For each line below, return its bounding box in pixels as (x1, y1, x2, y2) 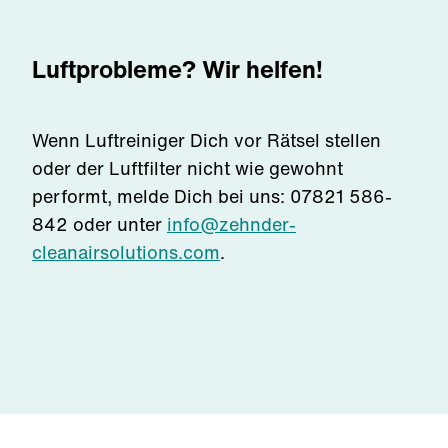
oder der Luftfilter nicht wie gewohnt (32, 155, 343, 181)
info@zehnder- (167, 211, 296, 237)
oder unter (73, 211, 167, 237)
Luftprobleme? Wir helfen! (32, 51, 323, 87)
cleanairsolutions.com (32, 239, 220, 265)
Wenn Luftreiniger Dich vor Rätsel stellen (32, 127, 381, 153)
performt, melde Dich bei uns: (32, 183, 285, 209)
